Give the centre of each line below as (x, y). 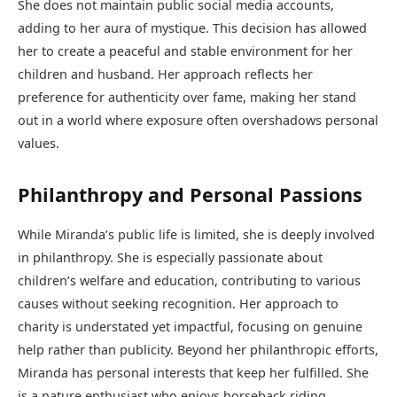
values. (39, 144)
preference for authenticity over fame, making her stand (187, 97)
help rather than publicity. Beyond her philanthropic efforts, (198, 350)
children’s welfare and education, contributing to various (189, 281)
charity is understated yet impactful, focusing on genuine (190, 327)
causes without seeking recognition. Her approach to (178, 304)
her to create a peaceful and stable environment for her (185, 51)
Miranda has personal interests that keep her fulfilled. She (193, 373)
